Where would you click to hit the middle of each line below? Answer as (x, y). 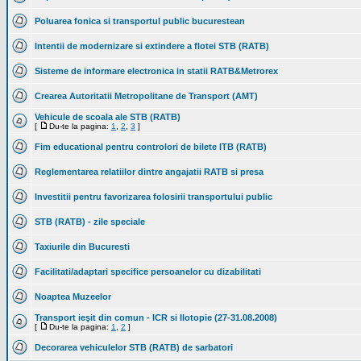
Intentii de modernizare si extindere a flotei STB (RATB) (152, 46)
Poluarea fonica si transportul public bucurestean (140, 21)
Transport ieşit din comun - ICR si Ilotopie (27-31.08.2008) (156, 317)
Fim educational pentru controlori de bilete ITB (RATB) (151, 147)
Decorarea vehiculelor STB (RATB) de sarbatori (134, 347)
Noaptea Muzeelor (73, 297)
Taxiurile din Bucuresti (82, 247)
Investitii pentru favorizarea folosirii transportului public (154, 197)
